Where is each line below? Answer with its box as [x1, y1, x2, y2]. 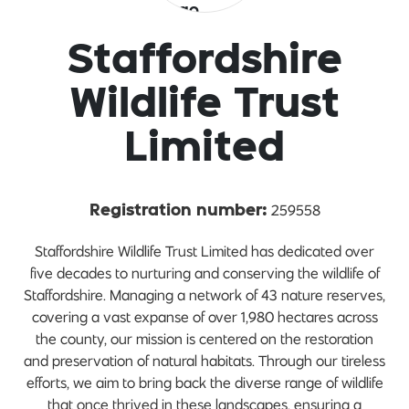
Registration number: [89, 204, 267, 219]
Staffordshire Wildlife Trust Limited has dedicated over [35, 242, 374, 261]
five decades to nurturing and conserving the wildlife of [29, 264, 380, 283]
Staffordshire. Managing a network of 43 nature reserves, [24, 286, 385, 305]
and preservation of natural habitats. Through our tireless [24, 351, 385, 371]
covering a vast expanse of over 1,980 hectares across [31, 308, 378, 327]
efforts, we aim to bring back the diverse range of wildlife [26, 373, 383, 393]
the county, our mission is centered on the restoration [36, 330, 373, 349]
